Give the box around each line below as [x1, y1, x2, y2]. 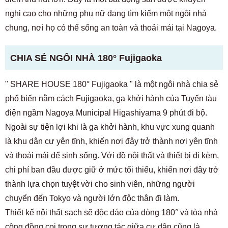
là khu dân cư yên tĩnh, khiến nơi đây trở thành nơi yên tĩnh [5, 137, 218, 146]
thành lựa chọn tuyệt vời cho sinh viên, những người [5, 180, 195, 188]
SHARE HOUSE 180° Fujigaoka [10, 80, 128, 89]
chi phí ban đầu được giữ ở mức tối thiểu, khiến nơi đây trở [5, 165, 219, 174]
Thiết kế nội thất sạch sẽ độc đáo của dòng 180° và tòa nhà [5, 208, 218, 217]
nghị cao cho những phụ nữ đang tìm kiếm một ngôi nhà [5, 9, 207, 18]
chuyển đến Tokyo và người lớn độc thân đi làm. [5, 194, 179, 203]
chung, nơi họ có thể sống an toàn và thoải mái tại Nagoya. [5, 23, 217, 32]
